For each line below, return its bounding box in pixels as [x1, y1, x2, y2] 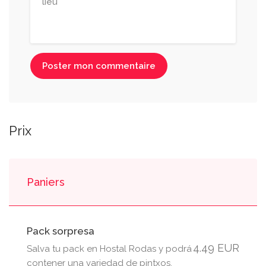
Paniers [27, 176, 65, 188]
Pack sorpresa [27, 225, 94, 237]
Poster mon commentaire [42, 61, 156, 71]
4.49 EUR [193, 241, 239, 254]
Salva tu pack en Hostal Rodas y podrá [27, 243, 192, 254]
